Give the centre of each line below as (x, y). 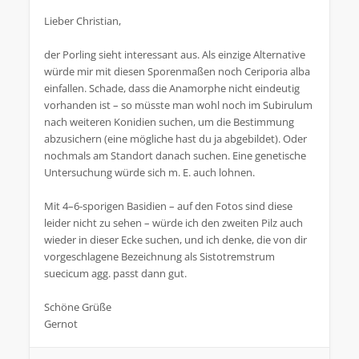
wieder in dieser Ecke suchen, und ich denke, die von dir (175, 239)
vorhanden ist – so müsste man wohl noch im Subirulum (178, 105)
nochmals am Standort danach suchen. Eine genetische (175, 155)
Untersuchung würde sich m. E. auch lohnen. (149, 172)
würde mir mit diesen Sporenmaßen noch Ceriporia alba (177, 71)
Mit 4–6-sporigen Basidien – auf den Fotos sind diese (168, 206)
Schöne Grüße (78, 307)
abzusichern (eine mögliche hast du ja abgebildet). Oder (175, 138)
